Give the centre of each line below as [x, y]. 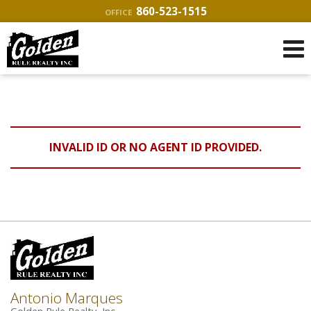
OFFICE [118, 12]
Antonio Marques [67, 298]
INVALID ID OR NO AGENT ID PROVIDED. [155, 147]
